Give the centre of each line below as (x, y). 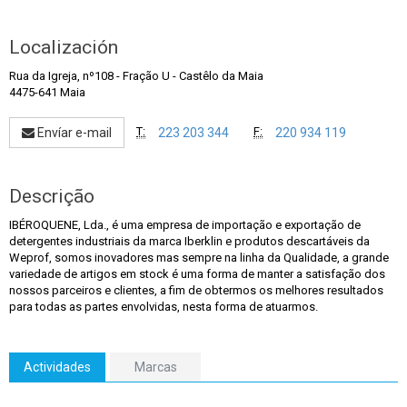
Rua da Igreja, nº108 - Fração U (89, 76)
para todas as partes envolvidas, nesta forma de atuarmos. (164, 307)
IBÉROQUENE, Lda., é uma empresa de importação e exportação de (185, 225)
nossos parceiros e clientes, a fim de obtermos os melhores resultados (196, 290)
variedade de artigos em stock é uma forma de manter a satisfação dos (197, 274)
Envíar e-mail (73, 133)
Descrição (52, 196)
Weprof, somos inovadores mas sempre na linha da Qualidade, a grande (199, 258)
